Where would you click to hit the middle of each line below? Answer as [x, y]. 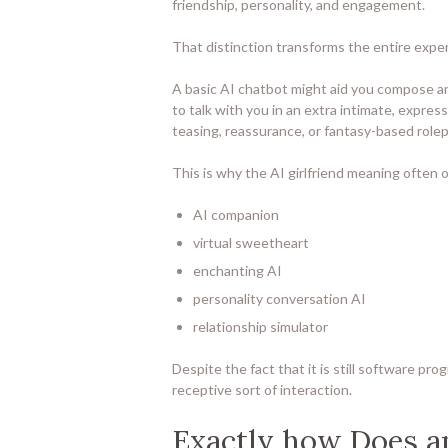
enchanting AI [237, 271]
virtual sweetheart [251, 243]
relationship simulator [260, 327]
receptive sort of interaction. [262, 390]
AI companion [236, 215]
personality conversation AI [279, 299]
